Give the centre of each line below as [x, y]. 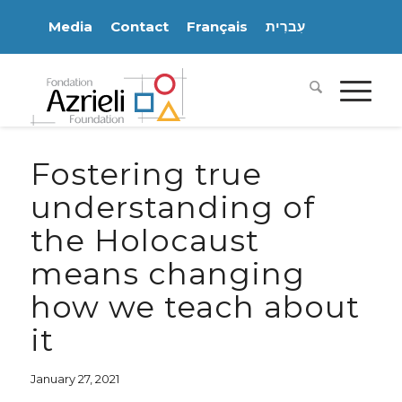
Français [217, 26]
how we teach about [195, 307]
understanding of [172, 207]
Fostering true [146, 174]
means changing [167, 274]
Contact [139, 26]
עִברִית [285, 26]
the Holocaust [144, 240]
